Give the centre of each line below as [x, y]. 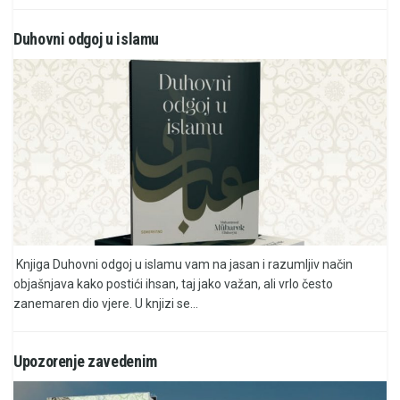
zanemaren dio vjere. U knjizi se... [106, 303]
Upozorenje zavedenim [85, 361]
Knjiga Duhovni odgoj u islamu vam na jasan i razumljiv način [183, 264]
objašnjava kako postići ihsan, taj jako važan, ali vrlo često [173, 283]
